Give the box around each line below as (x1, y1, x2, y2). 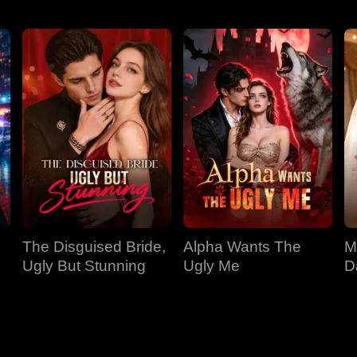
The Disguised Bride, (22, 238, 166, 255)
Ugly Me (183, 257, 240, 274)
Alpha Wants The (183, 238, 301, 255)
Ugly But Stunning (22, 257, 146, 274)
